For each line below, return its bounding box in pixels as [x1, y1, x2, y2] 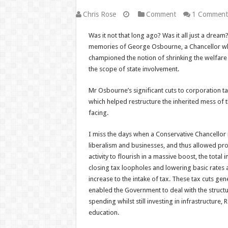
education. [88, 209, 119, 216]
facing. [88, 109, 108, 117]
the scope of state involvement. [88, 65, 179, 73]
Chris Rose [82, 10, 116, 18]
